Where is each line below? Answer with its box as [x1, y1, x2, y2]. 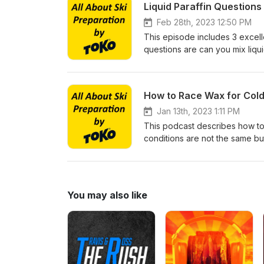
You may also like [67, 189, 147, 201]
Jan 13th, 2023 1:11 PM [157, 106, 240, 116]
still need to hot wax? [144, 57, 226, 67]
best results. [144, 146, 190, 156]
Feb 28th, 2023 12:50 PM [157, 17, 252, 27]
